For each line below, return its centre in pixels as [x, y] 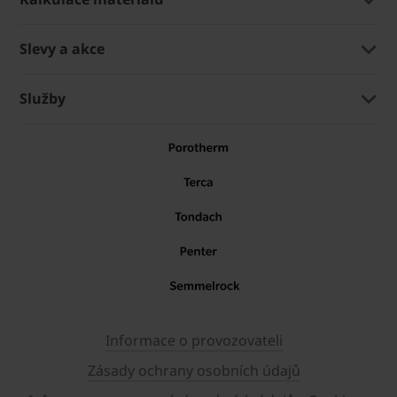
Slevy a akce [62, 48]
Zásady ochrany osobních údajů [194, 370]
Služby [43, 98]
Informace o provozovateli [194, 340]
